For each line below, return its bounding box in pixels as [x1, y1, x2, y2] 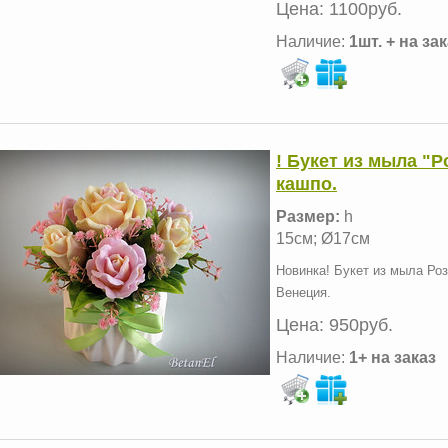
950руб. [329, 314, 393, 335]
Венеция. [276, 284, 331, 300]
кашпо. [276, 173, 337, 194]
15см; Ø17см [276, 229, 370, 247]
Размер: [276, 207, 340, 225]
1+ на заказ [349, 348, 436, 366]
